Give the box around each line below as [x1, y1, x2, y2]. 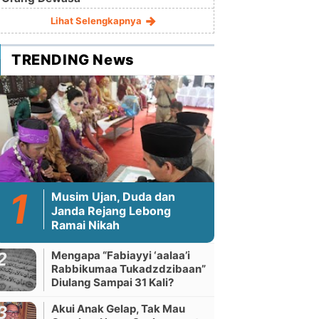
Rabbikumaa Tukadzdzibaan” [51, 262, 206, 276]
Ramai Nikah [51, 218, 120, 232]
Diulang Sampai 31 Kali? [51, 276, 174, 289]
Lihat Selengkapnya [50, 15, 144, 26]
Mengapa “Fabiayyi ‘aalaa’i [51, 249, 190, 262]
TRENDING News [11, 51, 135, 68]
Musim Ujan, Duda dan [51, 189, 175, 204]
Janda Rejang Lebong [51, 204, 171, 218]
